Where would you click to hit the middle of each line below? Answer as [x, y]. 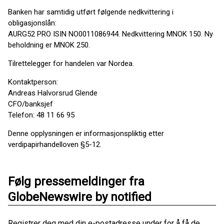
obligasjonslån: [32, 23]
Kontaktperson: [33, 82]
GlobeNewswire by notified [80, 197]
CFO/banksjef [30, 104]
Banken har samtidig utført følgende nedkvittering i [91, 12]
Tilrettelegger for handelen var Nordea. [71, 63]
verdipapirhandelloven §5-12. [55, 144]
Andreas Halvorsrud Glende [53, 93]
